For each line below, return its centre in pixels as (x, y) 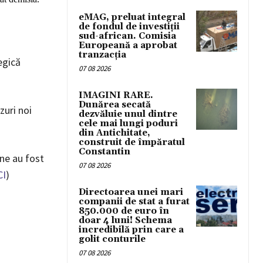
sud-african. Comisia (127, 36)
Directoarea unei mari (131, 192)
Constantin (104, 151)
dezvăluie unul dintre (128, 114)
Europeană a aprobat (128, 45)
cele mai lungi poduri (128, 123)
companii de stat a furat (134, 201)
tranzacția (102, 55)
